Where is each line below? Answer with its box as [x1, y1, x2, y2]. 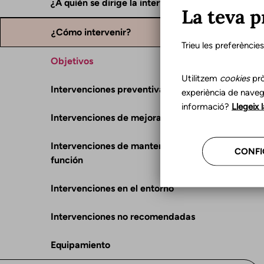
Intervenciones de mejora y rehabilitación [51, 112, 231, 123]
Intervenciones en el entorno [51, 183, 174, 194]
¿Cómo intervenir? [51, 27, 131, 38]
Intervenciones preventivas [51, 84, 169, 95]
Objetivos [51, 55, 93, 67]
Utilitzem [181, 72, 220, 84]
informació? [181, 101, 232, 112]
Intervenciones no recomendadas [51, 211, 195, 222]
